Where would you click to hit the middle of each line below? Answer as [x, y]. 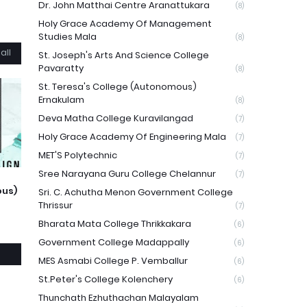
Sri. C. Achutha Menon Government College [136, 192]
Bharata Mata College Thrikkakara [115, 224]
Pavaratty [61, 68]
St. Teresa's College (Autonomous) [118, 87]
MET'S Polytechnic [78, 155]
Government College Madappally [114, 242]
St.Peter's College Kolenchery [106, 279]
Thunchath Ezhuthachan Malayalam [119, 298]
